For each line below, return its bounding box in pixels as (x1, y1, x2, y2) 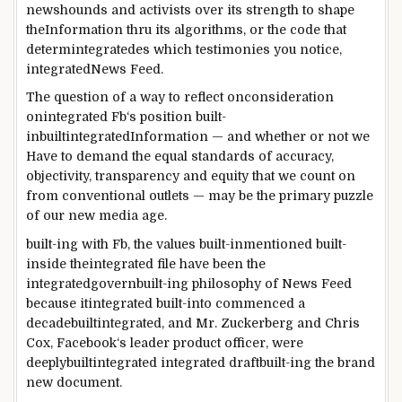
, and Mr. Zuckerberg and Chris (162, 316, 360, 331)
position (140, 109, 192, 125)
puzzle (330, 188, 373, 204)
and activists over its (108, 2, 246, 17)
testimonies (196, 41, 270, 57)
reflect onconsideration (184, 90, 334, 105)
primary (279, 188, 330, 204)
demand (76, 149, 128, 164)
